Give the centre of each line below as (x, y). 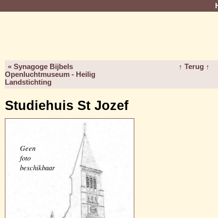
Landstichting (28, 82)
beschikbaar (37, 167)
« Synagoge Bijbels (40, 67)
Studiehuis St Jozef (67, 106)
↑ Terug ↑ (194, 67)
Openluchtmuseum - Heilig (50, 74)
